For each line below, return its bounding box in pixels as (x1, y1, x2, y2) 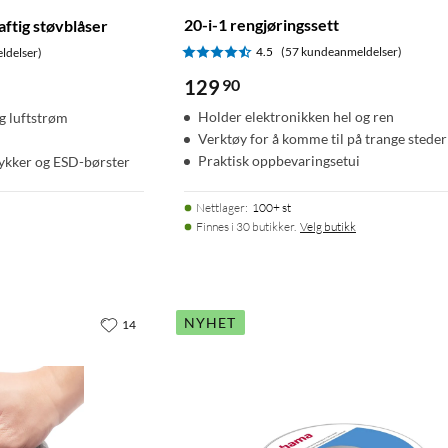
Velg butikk (300, 218, 356, 234)
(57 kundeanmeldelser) (281, 43, 402, 59)
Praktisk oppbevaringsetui (198, 151, 360, 169)
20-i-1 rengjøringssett (184, 14, 339, 34)
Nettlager (196, 199, 245, 215)
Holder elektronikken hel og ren (198, 107, 394, 125)
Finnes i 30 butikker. (196, 218, 296, 234)
